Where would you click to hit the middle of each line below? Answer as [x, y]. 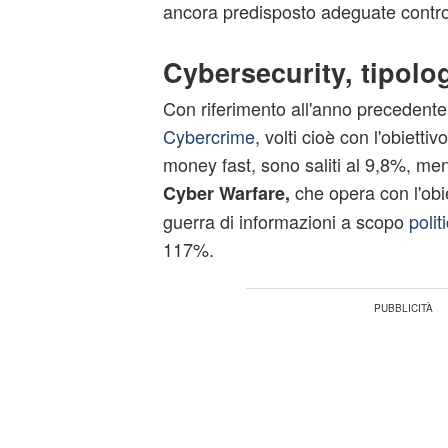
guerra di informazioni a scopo [285, 221]
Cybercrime [208, 136]
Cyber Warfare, [226, 193]
